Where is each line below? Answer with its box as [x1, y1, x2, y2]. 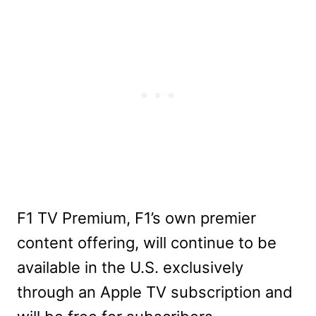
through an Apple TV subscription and [17, 283, 293, 302]
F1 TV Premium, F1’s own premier [17, 209, 256, 228]
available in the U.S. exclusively [17, 258, 243, 277]
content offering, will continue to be [17, 233, 276, 253]
